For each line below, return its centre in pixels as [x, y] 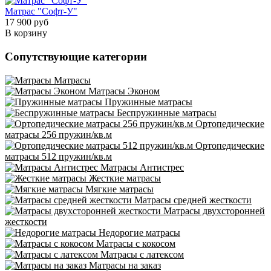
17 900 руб [27, 22]
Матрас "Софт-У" [41, 11]
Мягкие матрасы [118, 189]
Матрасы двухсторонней [213, 211]
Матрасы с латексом [141, 254]
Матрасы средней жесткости [192, 200]
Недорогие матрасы [138, 232]
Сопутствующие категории [76, 57]
